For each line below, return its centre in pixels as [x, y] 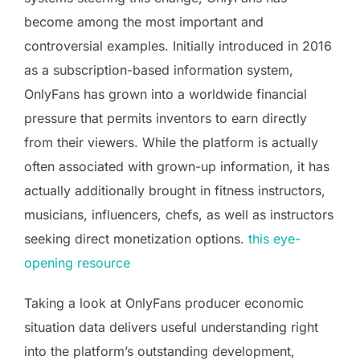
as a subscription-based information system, [159, 70]
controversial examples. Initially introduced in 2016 [178, 45]
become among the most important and [144, 21]
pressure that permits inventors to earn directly [166, 118]
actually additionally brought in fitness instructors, [175, 190]
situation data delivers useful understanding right [171, 327]
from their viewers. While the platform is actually [171, 142]
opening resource [77, 262]
